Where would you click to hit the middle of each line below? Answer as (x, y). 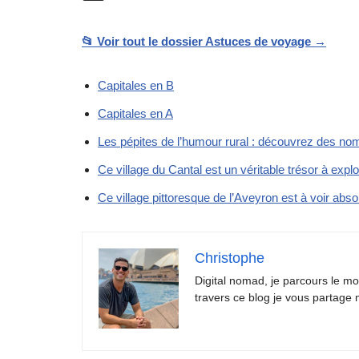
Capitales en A (135, 113)
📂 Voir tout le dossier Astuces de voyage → (204, 41)
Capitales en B (136, 85)
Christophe (230, 258)
